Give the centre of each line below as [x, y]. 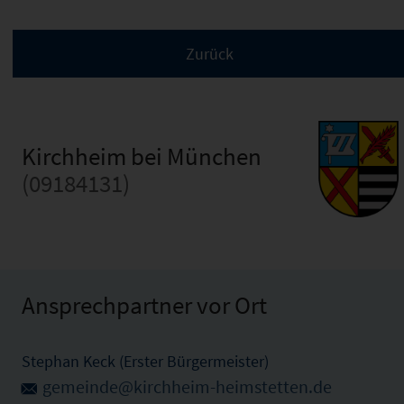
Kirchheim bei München [142, 156]
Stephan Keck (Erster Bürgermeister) [145, 361]
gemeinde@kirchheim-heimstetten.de [187, 386]
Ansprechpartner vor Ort [144, 304]
